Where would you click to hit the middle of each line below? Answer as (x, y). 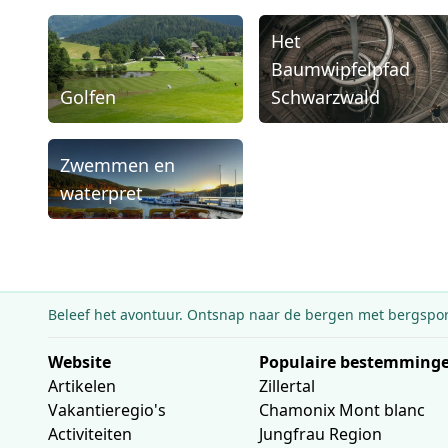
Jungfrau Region (320, 433)
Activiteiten (90, 433)
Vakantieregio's (107, 409)
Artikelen (82, 385)
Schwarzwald (325, 96)
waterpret (101, 192)
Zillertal (286, 385)
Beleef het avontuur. (115, 314)
